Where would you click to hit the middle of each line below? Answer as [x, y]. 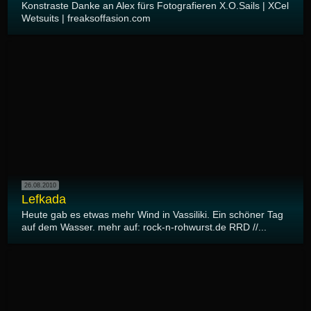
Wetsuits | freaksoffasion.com [86, 18]
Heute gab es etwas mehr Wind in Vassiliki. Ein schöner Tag [152, 215]
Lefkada [44, 200]
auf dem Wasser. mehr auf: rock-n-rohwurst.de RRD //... [144, 227]
